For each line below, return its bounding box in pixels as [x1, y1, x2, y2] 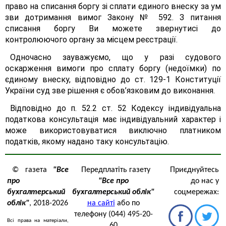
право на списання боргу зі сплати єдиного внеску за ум [5, 2, 221, 11]
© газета [12, 166, 53, 174]
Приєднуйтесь [170, 166, 219, 174]
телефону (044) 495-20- [74, 210, 153, 218]
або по [115, 199, 140, 207]
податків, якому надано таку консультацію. [5, 137, 169, 146]
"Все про [98, 177, 129, 185]
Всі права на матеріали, [7, 218, 69, 223]
